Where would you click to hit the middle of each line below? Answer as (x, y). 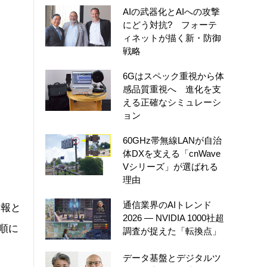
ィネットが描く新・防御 (172, 38)
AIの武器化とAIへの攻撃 (171, 11)
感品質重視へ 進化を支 (172, 89)
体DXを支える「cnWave (172, 153)
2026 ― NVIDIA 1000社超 (173, 218)
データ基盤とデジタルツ (172, 257)
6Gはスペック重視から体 (173, 76)
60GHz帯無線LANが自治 (172, 140)
